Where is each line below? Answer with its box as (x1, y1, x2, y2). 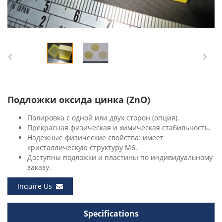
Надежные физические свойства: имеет (27, 133, 164, 142)
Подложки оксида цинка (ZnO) (7, 94, 150, 106)
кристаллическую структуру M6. (27, 143, 137, 152)
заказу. (27, 163, 51, 172)
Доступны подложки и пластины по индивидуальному (27, 153, 213, 162)
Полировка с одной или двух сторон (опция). (27, 113, 179, 122)
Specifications (83, 208, 139, 219)
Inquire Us (17, 181, 56, 191)
